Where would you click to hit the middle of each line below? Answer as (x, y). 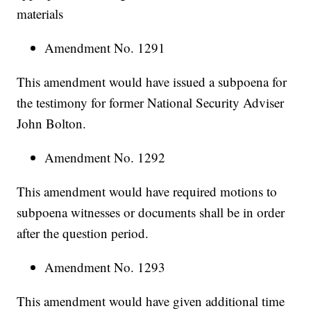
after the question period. (83, 233)
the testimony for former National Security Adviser (151, 103)
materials (40, 14)
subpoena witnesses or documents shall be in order (151, 212)
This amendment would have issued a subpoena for (152, 82)
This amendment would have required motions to (147, 192)
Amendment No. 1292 (105, 158)
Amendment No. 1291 (105, 48)
